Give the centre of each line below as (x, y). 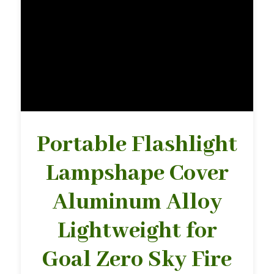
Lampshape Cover (137, 173)
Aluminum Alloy (137, 202)
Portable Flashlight (137, 145)
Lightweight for (137, 231)
